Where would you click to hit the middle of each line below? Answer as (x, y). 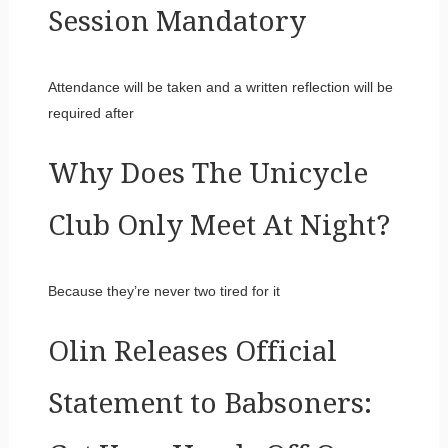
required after (90, 112)
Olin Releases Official (192, 351)
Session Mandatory (176, 21)
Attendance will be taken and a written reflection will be (220, 86)
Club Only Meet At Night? (218, 225)
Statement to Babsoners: (209, 403)
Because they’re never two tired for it (163, 290)
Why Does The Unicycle (207, 173)
